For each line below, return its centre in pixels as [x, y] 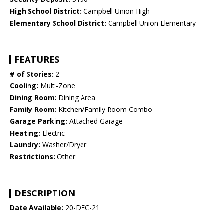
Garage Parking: [39, 121]
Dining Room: [33, 98]
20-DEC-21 [82, 208]
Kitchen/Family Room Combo [104, 110]
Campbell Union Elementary [151, 23]
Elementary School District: [58, 23]
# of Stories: [32, 74]
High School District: [46, 11]
